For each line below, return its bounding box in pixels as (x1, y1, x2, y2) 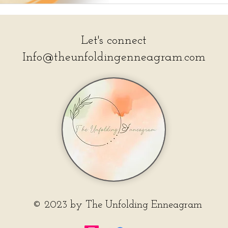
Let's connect (81, 34, 147, 47)
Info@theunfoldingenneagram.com (22, 51, 206, 64)
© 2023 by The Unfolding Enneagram (32, 199, 202, 210)
